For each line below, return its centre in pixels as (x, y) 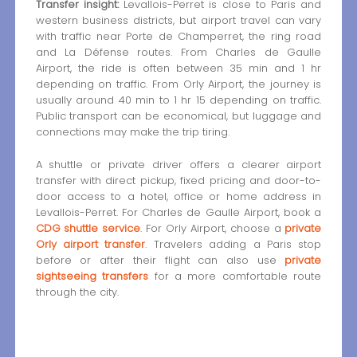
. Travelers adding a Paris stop (233, 245)
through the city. (77, 292)
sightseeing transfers (92, 277)
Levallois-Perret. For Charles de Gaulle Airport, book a (178, 213)
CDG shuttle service (88, 229)
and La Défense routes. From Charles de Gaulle (178, 53)
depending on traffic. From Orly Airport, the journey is (178, 84)
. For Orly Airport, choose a (213, 229)
